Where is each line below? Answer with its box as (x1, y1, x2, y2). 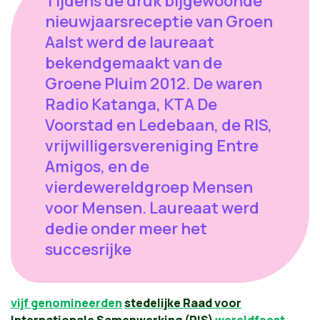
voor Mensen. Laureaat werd (45, 197, 259, 219)
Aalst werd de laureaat (45, 31, 214, 53)
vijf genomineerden (11, 295, 122, 311)
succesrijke (45, 239, 131, 260)
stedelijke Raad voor (124, 295, 241, 311)
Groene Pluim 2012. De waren (45, 73, 262, 94)
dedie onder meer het (45, 218, 207, 239)
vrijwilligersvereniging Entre (45, 135, 259, 156)
